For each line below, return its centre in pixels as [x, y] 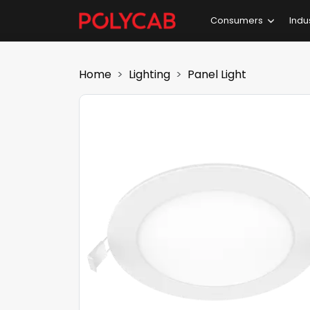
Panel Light [217, 74]
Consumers [237, 21]
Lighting [149, 74]
